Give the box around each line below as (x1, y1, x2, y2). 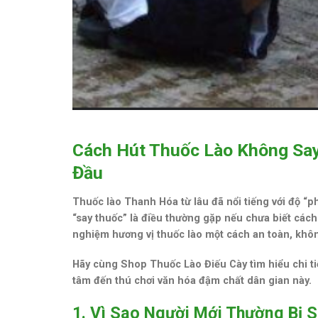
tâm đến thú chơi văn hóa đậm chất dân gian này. (72, 273, 312, 287)
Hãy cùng (72, 257, 121, 270)
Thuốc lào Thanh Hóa (72, 194, 178, 208)
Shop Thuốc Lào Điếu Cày (121, 257, 247, 270)
